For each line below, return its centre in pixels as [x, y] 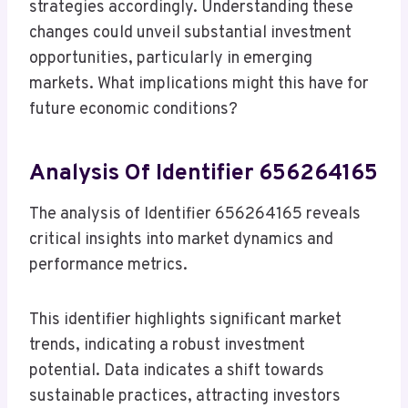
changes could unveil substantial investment [190, 34]
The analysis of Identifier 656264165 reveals [195, 215]
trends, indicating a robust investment [167, 346]
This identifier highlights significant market [185, 321]
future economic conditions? [133, 110]
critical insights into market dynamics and [181, 240]
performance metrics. [108, 266]
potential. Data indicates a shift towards [177, 372]
